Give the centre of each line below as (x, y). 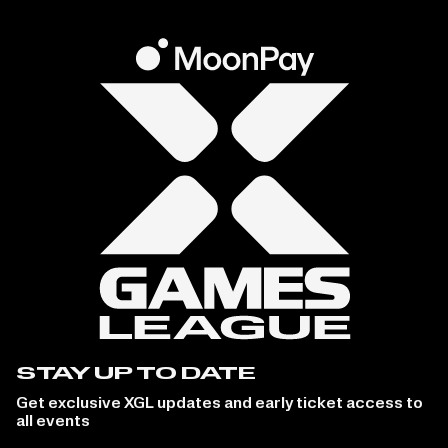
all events (53, 422)
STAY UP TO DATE (136, 375)
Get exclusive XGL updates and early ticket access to (219, 404)
